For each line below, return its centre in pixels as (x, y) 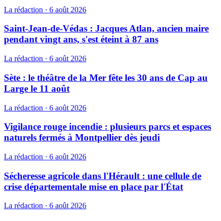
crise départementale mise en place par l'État (93, 186)
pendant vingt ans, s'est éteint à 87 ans (81, 39)
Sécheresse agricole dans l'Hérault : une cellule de (103, 176)
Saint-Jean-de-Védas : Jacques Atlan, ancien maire (106, 29)
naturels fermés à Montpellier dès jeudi (82, 138)
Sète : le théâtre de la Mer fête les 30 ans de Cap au (106, 77)
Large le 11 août (37, 88)
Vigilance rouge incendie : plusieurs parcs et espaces (108, 127)
